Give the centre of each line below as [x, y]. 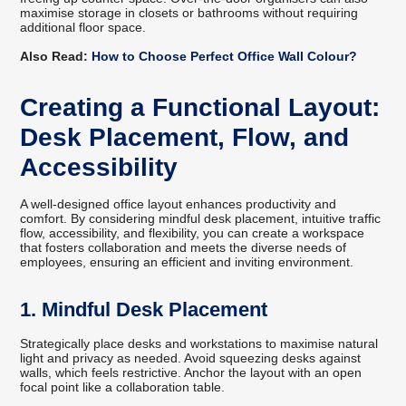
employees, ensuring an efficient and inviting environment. [187, 262]
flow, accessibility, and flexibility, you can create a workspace [193, 233]
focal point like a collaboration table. [123, 387]
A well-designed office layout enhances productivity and [179, 204]
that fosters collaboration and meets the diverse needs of [184, 248]
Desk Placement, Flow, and [185, 138]
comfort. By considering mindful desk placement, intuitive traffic [201, 219]
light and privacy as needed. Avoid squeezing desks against [191, 358]
